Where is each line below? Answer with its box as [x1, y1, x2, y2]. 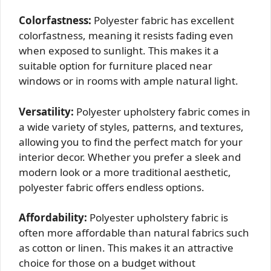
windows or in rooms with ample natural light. [19, 74, 238, 88]
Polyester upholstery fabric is [87, 211, 228, 225]
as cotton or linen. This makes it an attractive [19, 241, 233, 255]
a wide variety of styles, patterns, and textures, [19, 119, 244, 134]
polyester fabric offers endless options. [19, 180, 204, 194]
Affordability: [19, 211, 87, 225]
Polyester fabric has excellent [91, 13, 234, 28]
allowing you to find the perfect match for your [19, 134, 243, 149]
